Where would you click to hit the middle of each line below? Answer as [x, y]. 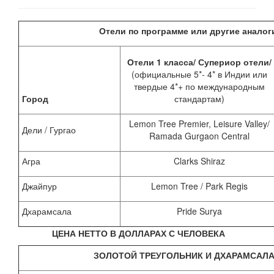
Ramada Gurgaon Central [199, 136]
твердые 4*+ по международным [199, 87]
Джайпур [39, 186]
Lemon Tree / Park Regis [199, 186]
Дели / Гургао [49, 130]
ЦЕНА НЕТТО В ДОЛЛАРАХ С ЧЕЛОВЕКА [138, 233]
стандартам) [199, 99]
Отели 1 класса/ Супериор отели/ [199, 62]
